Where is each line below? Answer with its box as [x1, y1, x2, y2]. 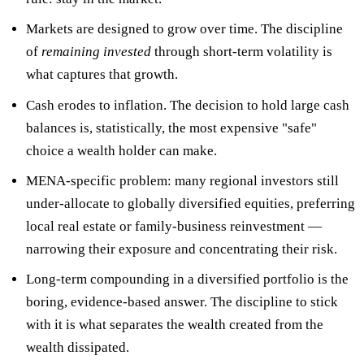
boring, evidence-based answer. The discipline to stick [25, 294, 338, 310]
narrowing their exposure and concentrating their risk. [25, 240, 337, 257]
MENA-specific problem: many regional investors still [25, 172, 339, 188]
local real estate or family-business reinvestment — [25, 218, 322, 234]
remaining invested [41, 44, 151, 60]
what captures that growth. [25, 67, 178, 83]
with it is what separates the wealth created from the [25, 317, 323, 333]
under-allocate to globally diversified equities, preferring [25, 195, 355, 211]
